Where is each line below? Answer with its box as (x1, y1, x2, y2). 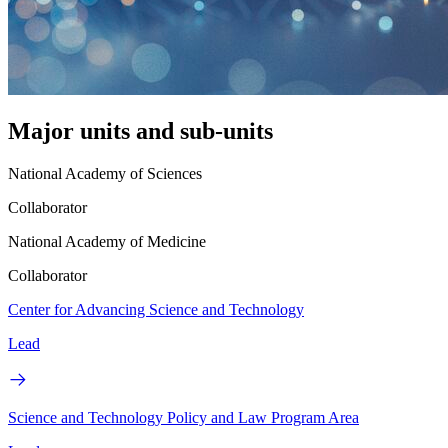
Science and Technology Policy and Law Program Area (8, 409, 359, 427)
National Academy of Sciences (8, 165, 202, 183)
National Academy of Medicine (8, 233, 206, 251)
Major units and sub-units (8, 118, 273, 145)
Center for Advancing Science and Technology (8, 301, 304, 319)
